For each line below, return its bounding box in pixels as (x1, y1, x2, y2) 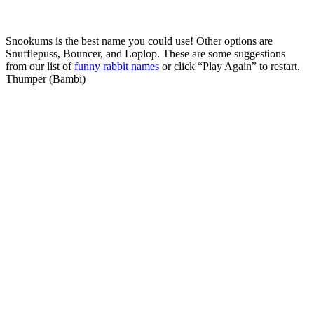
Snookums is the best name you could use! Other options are (6, 34, 273, 47)
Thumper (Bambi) (6, 72, 86, 85)
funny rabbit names (74, 60, 159, 72)
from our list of (6, 60, 74, 72)
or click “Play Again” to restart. (159, 60, 300, 72)
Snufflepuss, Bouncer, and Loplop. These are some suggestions (6, 47, 285, 60)
